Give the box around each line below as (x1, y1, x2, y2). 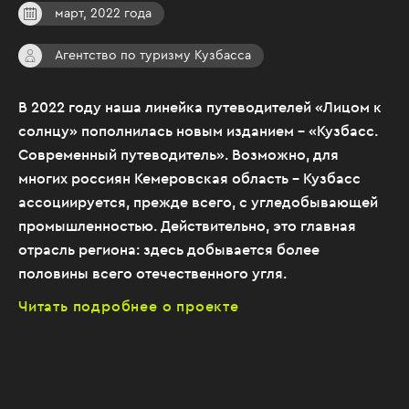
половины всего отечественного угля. (18, 264, 287, 282)
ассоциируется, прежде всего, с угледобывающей (18, 193, 378, 211)
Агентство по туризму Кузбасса (55, 47, 251, 63)
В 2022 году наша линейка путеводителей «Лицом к (18, 98, 382, 116)
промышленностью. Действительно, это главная (18, 216, 356, 235)
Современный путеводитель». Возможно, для (18, 145, 339, 163)
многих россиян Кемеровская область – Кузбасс (18, 169, 361, 187)
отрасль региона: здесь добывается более (18, 240, 320, 258)
